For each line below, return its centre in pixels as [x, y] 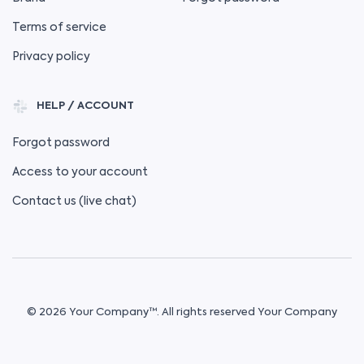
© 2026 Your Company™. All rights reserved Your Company [182, 312]
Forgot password [61, 143]
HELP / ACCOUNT [85, 106]
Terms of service [59, 28]
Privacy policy [51, 57]
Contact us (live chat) [74, 201]
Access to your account [80, 172]
